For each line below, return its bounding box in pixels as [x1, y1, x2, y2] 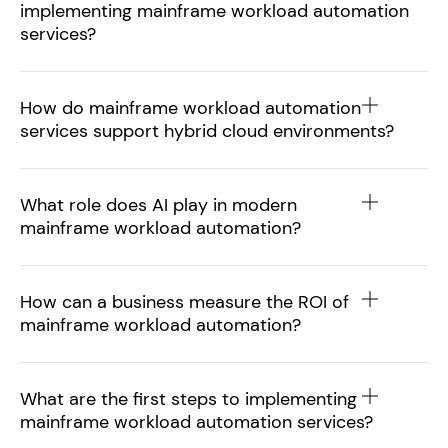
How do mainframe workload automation [20, 96, 361, 120]
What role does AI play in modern [20, 193, 297, 217]
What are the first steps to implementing [20, 387, 357, 411]
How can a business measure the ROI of [20, 290, 349, 314]
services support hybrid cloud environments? [20, 119, 394, 143]
